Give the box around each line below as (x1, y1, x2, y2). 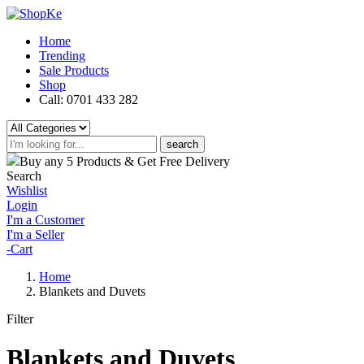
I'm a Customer (6, 213, 84, 227)
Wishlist (6, 184, 47, 197)
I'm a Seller (6, 227, 64, 241)
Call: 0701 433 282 (39, 93, 138, 106)
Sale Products (39, 63, 109, 77)
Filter (6, 312, 33, 326)
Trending (39, 49, 85, 63)
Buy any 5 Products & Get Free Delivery (19, 154, 230, 168)
